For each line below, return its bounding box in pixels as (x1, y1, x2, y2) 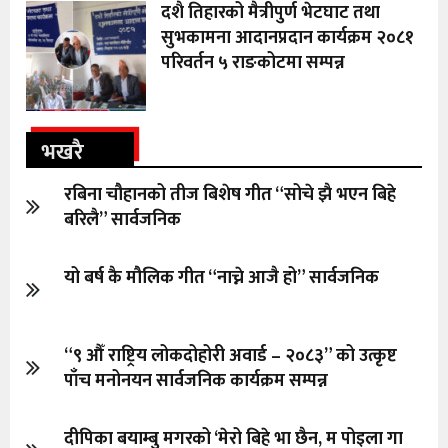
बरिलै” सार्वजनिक (64, 204, 181, 235)
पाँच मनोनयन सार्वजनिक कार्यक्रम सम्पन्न (64, 365, 328, 396)
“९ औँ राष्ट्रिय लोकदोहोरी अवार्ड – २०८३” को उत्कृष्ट (64, 340, 397, 371)
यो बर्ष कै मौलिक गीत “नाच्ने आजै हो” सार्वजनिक (64, 262, 379, 293)
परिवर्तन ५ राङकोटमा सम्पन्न (161, 47, 345, 78)
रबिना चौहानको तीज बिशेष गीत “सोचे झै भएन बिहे (64, 179, 396, 210)
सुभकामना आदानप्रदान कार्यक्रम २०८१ (161, 22, 414, 53)
